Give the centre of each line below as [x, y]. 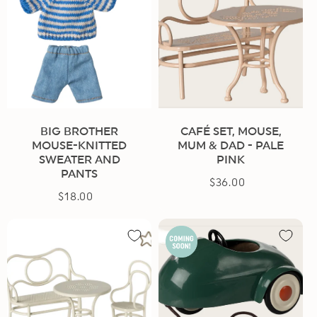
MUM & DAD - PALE [231, 145]
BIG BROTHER [79, 131]
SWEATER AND [79, 160]
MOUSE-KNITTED [79, 145]
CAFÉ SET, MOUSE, [231, 131]
